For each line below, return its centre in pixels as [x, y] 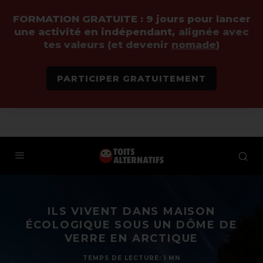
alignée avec [214, 32]
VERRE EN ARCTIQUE [131, 239]
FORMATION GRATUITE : [79, 19]
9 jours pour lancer [198, 19]
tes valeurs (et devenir [107, 45]
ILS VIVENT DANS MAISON [131, 212]
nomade [194, 45]
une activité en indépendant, [95, 32]
